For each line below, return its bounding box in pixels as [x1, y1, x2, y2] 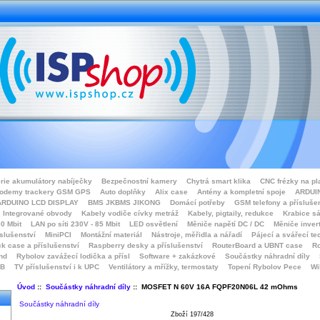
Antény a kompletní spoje [197, 188, 286, 196]
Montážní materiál [81, 231, 142, 239]
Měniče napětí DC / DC [187, 220, 264, 228]
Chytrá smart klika [186, 177, 251, 185]
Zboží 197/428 [171, 311, 214, 318]
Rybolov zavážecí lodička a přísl [16, 252, 130, 260]
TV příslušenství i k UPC [14, 263, 99, 271]
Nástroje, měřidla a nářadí [151, 231, 242, 239]
